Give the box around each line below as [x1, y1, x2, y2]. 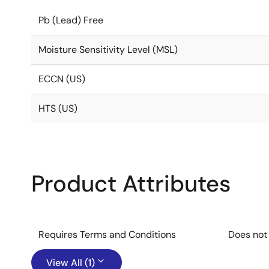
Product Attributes [31, 169, 231, 199]
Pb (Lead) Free [38, 14, 103, 26]
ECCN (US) [38, 73, 85, 85]
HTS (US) [38, 102, 77, 115]
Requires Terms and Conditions [38, 228, 176, 241]
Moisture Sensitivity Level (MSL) [38, 43, 178, 56]
